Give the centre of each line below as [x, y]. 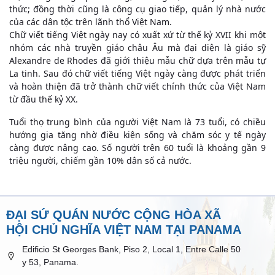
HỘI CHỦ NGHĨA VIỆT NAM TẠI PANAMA [124, 230]
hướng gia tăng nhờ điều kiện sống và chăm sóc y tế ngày [137, 135]
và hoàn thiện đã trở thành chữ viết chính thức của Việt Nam [137, 86]
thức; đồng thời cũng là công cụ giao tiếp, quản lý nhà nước [137, 9]
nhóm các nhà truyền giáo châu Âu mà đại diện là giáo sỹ [137, 48]
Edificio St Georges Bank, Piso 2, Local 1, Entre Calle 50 [132, 249]
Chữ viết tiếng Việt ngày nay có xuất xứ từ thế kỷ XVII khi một [137, 35]
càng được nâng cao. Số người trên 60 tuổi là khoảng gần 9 [137, 148]
